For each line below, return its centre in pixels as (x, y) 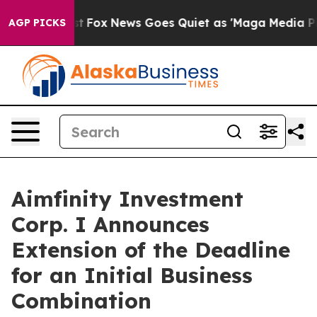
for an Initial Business (132, 275)
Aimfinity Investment (127, 199)
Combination (81, 301)
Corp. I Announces (110, 224)
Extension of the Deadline (151, 250)
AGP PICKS (37, 23)
